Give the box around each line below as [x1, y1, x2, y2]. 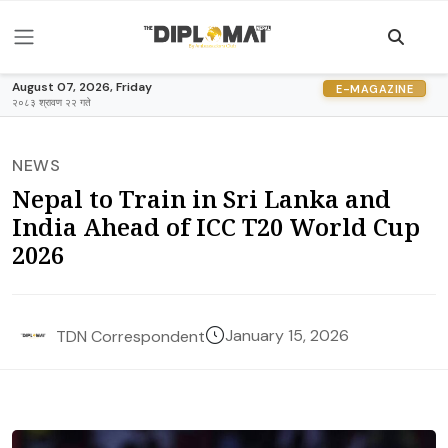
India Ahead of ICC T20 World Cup [12, 210, 420, 243]
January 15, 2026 [225, 325, 349, 346]
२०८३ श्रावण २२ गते [12, 96, 91, 109]
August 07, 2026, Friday [12, 79, 152, 95]
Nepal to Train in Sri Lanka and [12, 182, 391, 215]
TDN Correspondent [56, 325, 205, 347]
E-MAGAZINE [336, 81, 413, 96]
